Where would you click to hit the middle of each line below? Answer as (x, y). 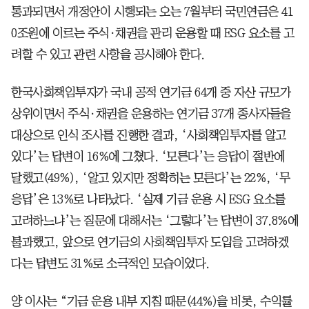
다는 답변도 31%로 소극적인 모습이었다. (110, 263)
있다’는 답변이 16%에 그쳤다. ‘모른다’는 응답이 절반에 (148, 156)
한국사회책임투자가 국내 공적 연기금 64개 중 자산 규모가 (151, 92)
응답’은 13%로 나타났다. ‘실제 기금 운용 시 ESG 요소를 (148, 199)
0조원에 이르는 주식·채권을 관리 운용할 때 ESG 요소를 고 (152, 33)
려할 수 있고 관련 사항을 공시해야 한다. (108, 54)
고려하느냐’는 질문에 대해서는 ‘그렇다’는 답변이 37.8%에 (154, 220)
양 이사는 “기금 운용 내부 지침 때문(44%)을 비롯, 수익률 (152, 301)
